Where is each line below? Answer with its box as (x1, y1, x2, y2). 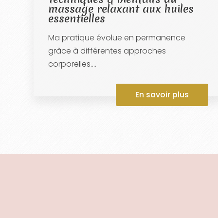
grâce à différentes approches (48, 45, 166, 56)
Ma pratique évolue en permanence (48, 32, 185, 43)
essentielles (48, 11, 105, 26)
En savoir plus (135, 89, 189, 100)
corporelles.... (48, 58, 96, 70)
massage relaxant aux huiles (48, 1, 194, 16)
